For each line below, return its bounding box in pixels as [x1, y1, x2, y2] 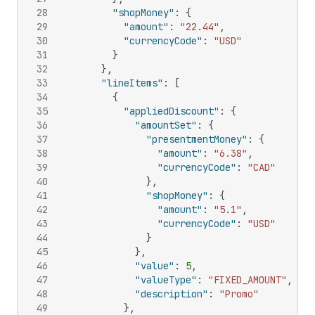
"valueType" [135, 274, 197, 286]
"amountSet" [135, 119, 197, 131]
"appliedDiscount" [124, 105, 219, 117]
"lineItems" [101, 77, 163, 89]
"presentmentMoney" [146, 133, 247, 146]
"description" [135, 288, 208, 300]
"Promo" [219, 288, 259, 300]
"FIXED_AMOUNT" [208, 274, 287, 286]
